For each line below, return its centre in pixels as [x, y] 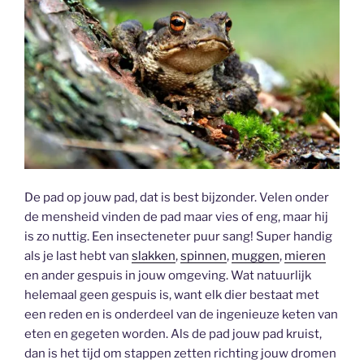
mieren [305, 256]
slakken [154, 256]
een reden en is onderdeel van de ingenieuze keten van [181, 314]
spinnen [204, 256]
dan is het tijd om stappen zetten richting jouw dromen [180, 353]
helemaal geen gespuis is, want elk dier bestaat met [172, 295]
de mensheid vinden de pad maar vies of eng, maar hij [176, 217]
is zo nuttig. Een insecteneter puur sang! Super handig [178, 236]
